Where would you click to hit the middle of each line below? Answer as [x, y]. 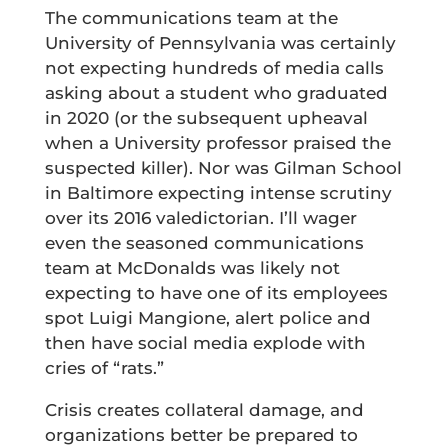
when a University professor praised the [217, 143]
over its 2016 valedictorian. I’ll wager [200, 218]
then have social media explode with [205, 343]
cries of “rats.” [104, 368]
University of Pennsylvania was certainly [220, 43]
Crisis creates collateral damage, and [204, 410]
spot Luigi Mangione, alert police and [207, 318]
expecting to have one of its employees [216, 293]
